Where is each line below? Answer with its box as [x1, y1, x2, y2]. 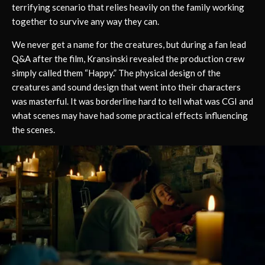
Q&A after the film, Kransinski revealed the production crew [12, 53, 244, 64]
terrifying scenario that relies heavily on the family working [12, 1, 244, 12]
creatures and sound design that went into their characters [12, 81, 241, 92]
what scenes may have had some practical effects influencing [12, 109, 248, 121]
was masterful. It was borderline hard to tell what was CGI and [12, 95, 253, 106]
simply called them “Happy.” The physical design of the [12, 67, 221, 78]
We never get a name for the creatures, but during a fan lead [12, 38, 246, 50]
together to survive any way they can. [12, 15, 159, 27]
